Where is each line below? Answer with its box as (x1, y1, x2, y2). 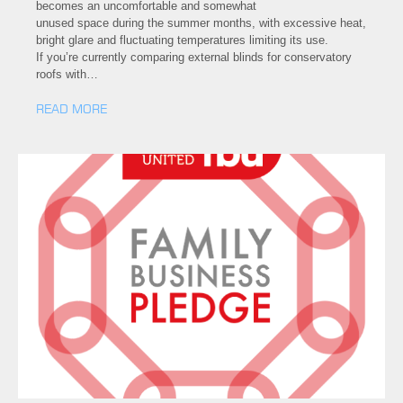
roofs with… (36, 67, 98, 81)
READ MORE (36, 101, 107, 116)
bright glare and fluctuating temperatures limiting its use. (36, 32, 332, 47)
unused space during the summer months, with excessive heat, (36, 15, 366, 30)
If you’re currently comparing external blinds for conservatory (36, 49, 352, 64)
